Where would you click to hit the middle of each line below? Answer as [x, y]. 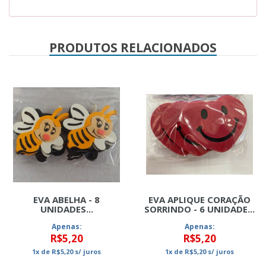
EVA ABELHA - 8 [66, 199]
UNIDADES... [66, 209]
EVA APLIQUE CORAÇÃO [199, 199]
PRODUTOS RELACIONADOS [133, 47]
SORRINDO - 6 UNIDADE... [199, 209]
